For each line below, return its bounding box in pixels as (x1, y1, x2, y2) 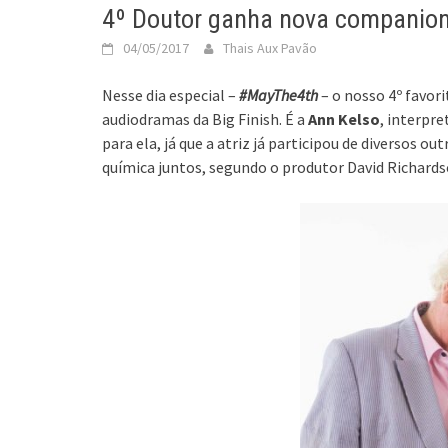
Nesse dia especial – (102, 84, 239, 105)
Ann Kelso (308, 108, 380, 129)
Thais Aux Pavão (223, 38, 317, 57)
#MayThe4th (239, 84, 318, 105)
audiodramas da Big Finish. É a (102, 108, 308, 129)
